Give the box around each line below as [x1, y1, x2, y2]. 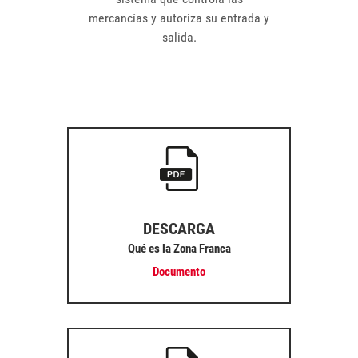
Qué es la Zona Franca [127, 241, 231, 256]
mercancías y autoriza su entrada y [89, 10, 269, 26]
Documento [153, 265, 205, 279]
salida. [161, 30, 197, 45]
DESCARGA [143, 219, 215, 238]
